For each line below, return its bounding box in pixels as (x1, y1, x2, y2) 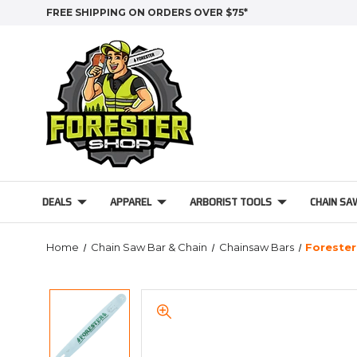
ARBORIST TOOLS (189, 193, 272, 210)
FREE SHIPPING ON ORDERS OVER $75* (46, 6, 248, 18)
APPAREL (109, 193, 151, 210)
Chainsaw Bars (218, 241, 294, 253)
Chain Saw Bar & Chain (90, 241, 207, 253)
